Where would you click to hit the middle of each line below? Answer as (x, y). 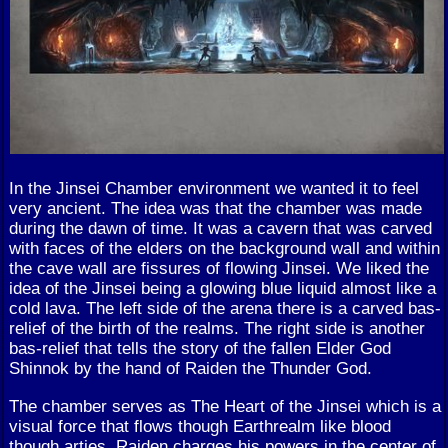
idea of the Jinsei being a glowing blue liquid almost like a (222, 288)
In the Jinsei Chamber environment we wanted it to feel (214, 188)
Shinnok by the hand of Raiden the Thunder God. (190, 368)
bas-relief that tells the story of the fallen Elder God (200, 348)
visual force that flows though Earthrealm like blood (200, 425)
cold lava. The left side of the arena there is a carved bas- (225, 308)
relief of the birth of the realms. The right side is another (217, 328)
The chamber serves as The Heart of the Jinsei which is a (225, 405)
